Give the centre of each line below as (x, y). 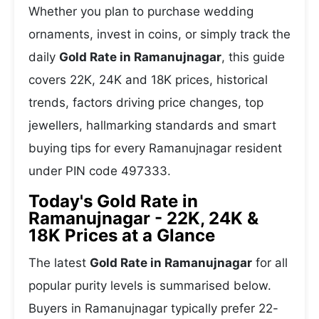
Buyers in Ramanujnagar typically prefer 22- (153, 308)
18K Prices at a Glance (122, 235)
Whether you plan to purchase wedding (141, 11)
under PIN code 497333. (100, 171)
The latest (59, 263)
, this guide (253, 57)
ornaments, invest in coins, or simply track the (159, 34)
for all (270, 263)
